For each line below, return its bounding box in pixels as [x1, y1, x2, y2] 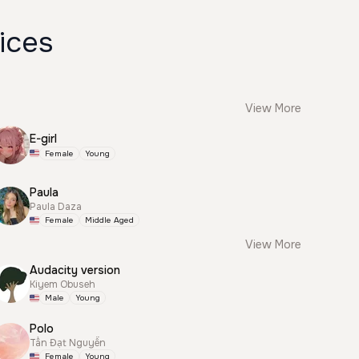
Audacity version [30, 263, 121, 277]
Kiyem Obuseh [30, 278, 96, 291]
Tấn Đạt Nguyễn [30, 337, 107, 349]
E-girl [30, 131, 58, 146]
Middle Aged [85, 215, 135, 225]
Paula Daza [30, 200, 83, 213]
